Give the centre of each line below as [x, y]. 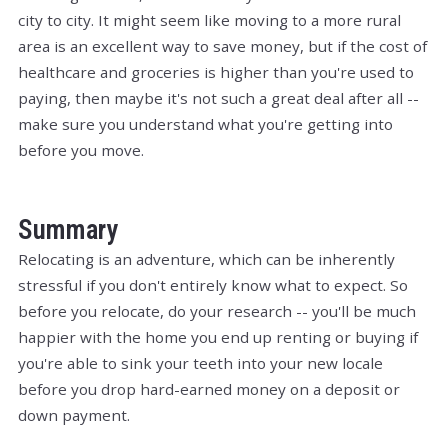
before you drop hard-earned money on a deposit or [209, 388]
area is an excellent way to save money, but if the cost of [222, 45]
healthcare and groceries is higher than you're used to [216, 71]
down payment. [74, 414]
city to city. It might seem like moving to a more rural [209, 19]
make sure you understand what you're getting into [205, 123]
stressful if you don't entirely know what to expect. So [213, 284]
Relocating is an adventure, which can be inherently [206, 258]
